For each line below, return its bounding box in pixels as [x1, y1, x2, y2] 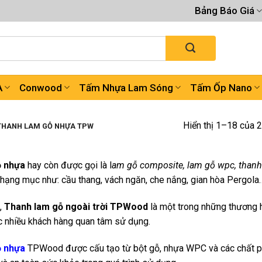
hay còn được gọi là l [25, 159, 112, 171]
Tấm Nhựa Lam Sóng [79, 81, 173, 94]
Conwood [19, 81, 62, 94]
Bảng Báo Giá [194, 5, 254, 16]
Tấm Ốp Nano [190, 81, 253, 94]
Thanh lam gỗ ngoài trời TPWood [1, 201, 148, 212]
